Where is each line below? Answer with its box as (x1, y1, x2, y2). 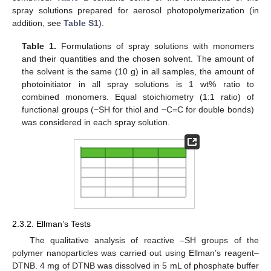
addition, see (12, 18, 64, 28)
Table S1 (64, 18, 99, 28)
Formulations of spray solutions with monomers (56, 41, 254, 51)
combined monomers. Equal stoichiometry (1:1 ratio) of (22, 91, 254, 102)
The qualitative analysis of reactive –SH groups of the (29, 235, 259, 245)
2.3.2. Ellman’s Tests (12, 218, 91, 229)
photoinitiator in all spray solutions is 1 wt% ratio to (22, 79, 254, 89)
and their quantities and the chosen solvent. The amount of (22, 53, 254, 64)
